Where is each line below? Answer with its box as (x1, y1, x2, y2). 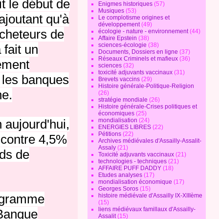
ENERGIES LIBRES (98, 124, 152, 131)
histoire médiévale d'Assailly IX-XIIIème (98, 192, 203, 199)
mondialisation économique (98, 178, 173, 185)
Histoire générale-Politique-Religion (98, 83, 195, 89)
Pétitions (98, 131, 122, 137)
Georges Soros (98, 185, 139, 192)
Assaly (98, 144, 116, 151)
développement (98, 21, 140, 28)
